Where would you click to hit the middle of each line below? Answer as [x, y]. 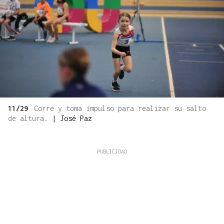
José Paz [76, 118]
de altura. [30, 118]
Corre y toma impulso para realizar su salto [120, 108]
